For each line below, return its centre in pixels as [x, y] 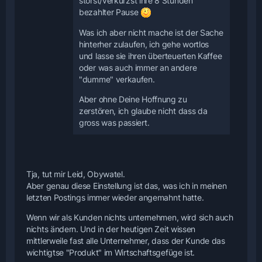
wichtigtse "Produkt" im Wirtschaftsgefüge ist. [111, 253]
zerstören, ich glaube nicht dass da [143, 111]
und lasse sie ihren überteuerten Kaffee [151, 56]
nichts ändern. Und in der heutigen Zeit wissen [111, 229]
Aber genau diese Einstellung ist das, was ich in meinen [127, 186]
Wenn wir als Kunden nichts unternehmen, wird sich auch [130, 218]
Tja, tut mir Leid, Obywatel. [76, 174]
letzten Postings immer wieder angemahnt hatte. [115, 198]
